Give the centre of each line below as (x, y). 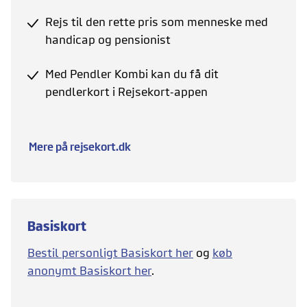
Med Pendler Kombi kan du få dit (132, 74)
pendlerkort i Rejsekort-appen (126, 92)
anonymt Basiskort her (89, 271)
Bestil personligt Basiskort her (110, 253)
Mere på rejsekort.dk (80, 147)
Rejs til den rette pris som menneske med (157, 22)
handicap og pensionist (108, 40)
